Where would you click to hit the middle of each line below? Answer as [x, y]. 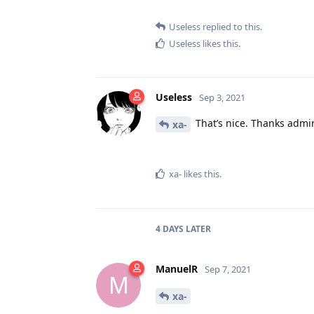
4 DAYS [170, 228]
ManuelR [177, 268]
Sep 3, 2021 [222, 98]
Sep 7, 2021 [228, 269]
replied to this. [231, 27]
